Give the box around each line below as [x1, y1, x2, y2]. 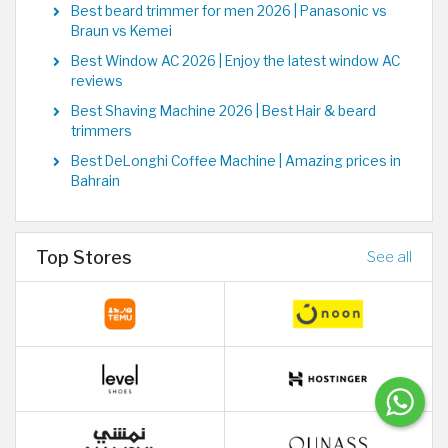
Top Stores [36, 246, 132, 269]
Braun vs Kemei [71, 23, 172, 40]
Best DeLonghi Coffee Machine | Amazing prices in [71, 153, 401, 170]
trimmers [71, 123, 132, 140]
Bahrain [71, 173, 120, 190]
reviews [71, 73, 123, 90]
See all [367, 247, 412, 267]
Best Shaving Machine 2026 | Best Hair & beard [71, 103, 376, 120]
